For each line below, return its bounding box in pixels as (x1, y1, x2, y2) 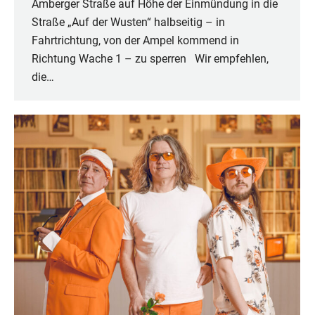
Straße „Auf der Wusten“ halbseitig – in (32, 15, 225, 30)
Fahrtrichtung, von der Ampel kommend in (32, 34, 239, 48)
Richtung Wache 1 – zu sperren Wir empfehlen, (32, 52, 269, 66)
